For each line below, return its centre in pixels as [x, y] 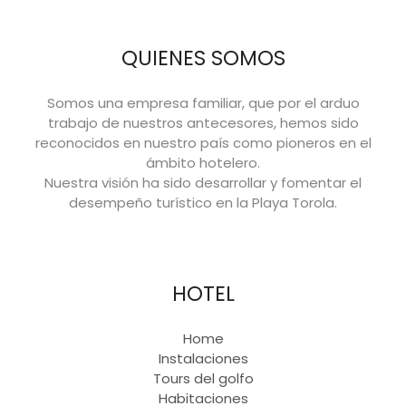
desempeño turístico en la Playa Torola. [203, 202]
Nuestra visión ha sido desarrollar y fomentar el [203, 182]
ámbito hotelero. [203, 162]
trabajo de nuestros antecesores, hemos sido [203, 122]
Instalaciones [203, 359]
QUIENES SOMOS [203, 58]
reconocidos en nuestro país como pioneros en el [203, 142]
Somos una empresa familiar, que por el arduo [203, 102]
